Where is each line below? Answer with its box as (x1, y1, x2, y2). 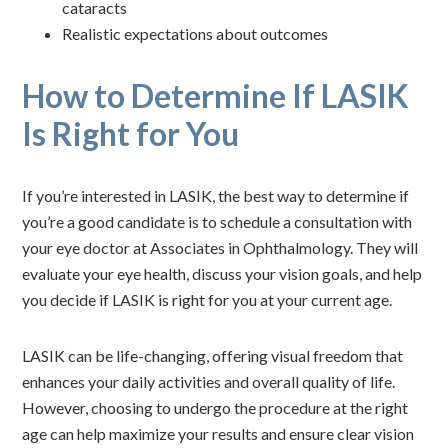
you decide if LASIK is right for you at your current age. (22, 290, 393, 309)
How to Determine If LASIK (22, 76, 410, 115)
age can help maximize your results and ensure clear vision (22, 424, 415, 443)
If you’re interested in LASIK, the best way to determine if (22, 186, 410, 205)
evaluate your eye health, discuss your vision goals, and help (22, 264, 423, 283)
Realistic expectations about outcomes (62, 24, 329, 43)
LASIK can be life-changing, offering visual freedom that (22, 346, 404, 365)
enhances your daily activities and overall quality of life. (22, 372, 396, 391)
